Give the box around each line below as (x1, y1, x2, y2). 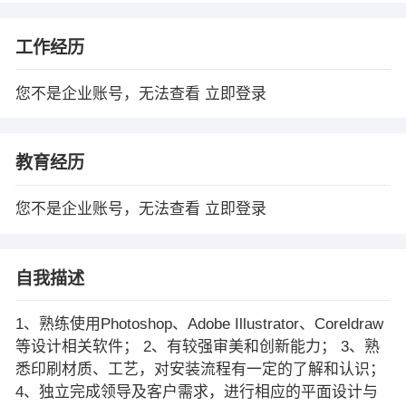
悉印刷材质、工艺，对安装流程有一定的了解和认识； (14, 361, 385, 379)
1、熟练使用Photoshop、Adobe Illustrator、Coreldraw (14, 315, 383, 333)
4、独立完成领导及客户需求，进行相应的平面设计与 (14, 383, 378, 401)
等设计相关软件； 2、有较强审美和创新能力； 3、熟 (14, 338, 380, 356)
